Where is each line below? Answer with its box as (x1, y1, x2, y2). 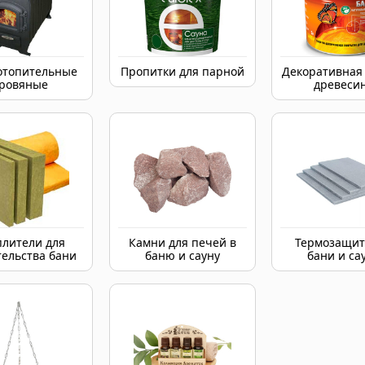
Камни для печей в (128, 235, 236, 250)
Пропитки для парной (120, 64, 244, 79)
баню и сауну (144, 248, 220, 263)
